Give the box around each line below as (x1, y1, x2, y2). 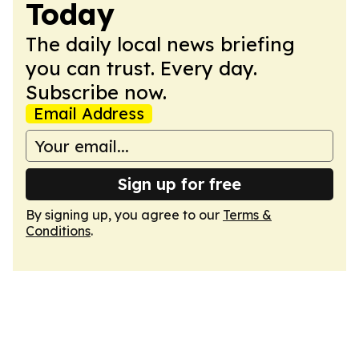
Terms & (223, 207, 272, 223)
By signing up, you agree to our (26, 207, 223, 223)
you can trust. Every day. (26, 56, 257, 80)
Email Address (34, 103, 144, 123)
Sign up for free (118, 174, 241, 194)
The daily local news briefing (26, 32, 295, 56)
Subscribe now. (26, 80, 167, 104)
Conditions (26, 223, 91, 239)
